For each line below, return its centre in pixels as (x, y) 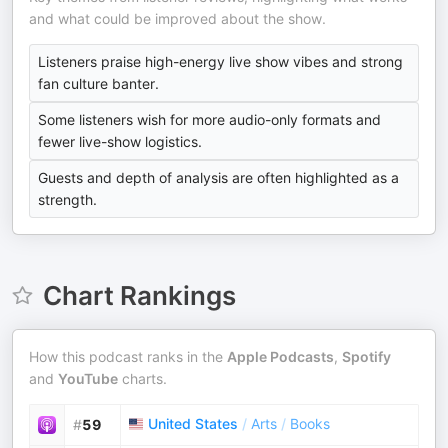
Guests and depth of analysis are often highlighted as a (218, 177)
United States (193, 423)
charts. (142, 378)
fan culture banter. (98, 83)
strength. (67, 199)
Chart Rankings (139, 295)
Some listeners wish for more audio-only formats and (209, 119)
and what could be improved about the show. (177, 18)
